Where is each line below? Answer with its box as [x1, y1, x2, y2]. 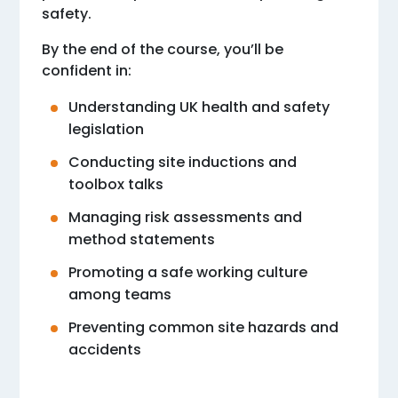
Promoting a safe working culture [68, 262, 308, 283]
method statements [68, 229, 216, 251]
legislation [68, 119, 145, 140]
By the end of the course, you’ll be [42, 39, 284, 60]
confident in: [42, 60, 132, 82]
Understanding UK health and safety [68, 97, 330, 118]
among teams [68, 284, 172, 306]
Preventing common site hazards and [68, 317, 339, 338]
